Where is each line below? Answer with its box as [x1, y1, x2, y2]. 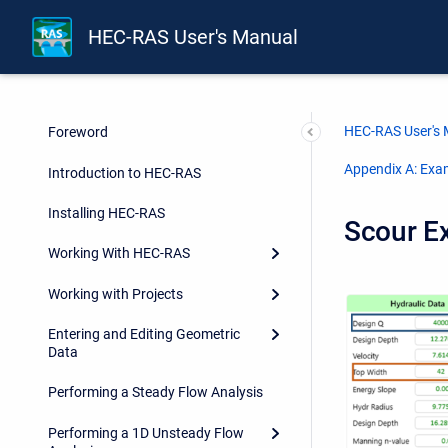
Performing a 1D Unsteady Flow [48, 424, 244, 441]
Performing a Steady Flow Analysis [48, 384, 263, 401]
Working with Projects [48, 285, 183, 302]
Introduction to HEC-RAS [48, 164, 201, 181]
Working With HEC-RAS [48, 245, 190, 262]
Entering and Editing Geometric [48, 326, 240, 343]
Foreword [48, 124, 108, 141]
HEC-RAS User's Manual [88, 25, 299, 50]
